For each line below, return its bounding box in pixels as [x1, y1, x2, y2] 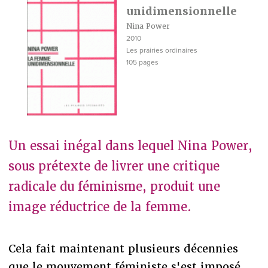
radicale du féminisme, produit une [8, 178, 220, 194]
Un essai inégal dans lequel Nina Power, [8, 138, 252, 154]
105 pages [126, 58, 159, 66]
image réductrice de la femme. [8, 199, 191, 215]
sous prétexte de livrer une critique [8, 158, 220, 174]
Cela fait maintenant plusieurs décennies [8, 241, 238, 255]
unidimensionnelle [126, 4, 237, 18]
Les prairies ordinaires [126, 46, 197, 54]
